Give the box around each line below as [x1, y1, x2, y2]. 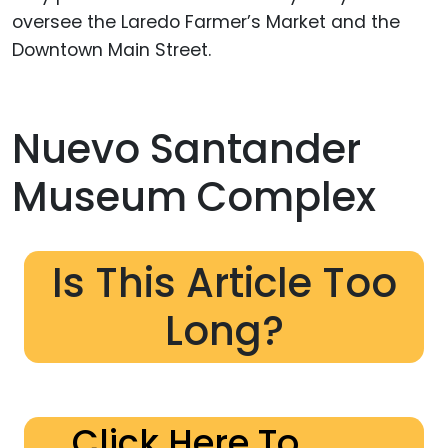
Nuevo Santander [12, 120, 361, 177]
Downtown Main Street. [12, 37, 211, 62]
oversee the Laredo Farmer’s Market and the [12, 9, 400, 34]
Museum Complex [12, 168, 376, 225]
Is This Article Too [51, 254, 397, 311]
